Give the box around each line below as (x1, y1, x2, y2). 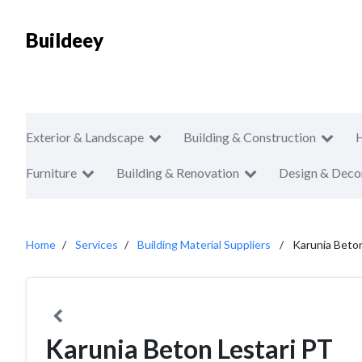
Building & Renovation (116, 165, 239, 180)
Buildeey (26, 28, 103, 52)
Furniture (26, 165, 77, 180)
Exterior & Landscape (26, 129, 144, 145)
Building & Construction (183, 129, 316, 145)
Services (75, 238, 118, 251)
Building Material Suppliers (137, 238, 271, 251)
